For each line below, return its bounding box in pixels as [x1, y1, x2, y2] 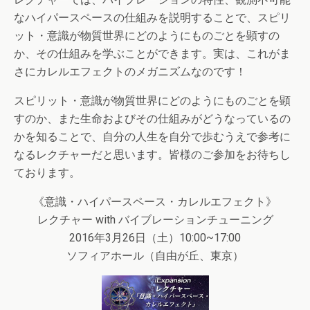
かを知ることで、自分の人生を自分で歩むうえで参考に [14, 129, 291, 143]
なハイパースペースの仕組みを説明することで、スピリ [14, 10, 291, 24]
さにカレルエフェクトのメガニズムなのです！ [14, 64, 246, 78]
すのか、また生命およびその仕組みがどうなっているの [14, 111, 291, 125]
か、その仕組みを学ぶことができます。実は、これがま [14, 46, 291, 60]
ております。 [14, 165, 80, 179]
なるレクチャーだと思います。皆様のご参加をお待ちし [14, 147, 291, 161]
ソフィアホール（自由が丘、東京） [66, 248, 244, 262]
